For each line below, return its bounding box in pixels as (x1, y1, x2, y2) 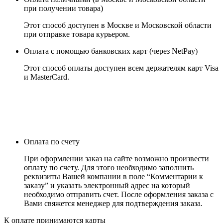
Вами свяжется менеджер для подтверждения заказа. (24, 199, 203, 208)
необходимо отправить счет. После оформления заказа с (24, 190, 214, 199)
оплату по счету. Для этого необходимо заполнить (24, 163, 194, 172)
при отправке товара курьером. (24, 30, 130, 39)
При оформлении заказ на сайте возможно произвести (24, 154, 209, 163)
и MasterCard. (24, 73, 69, 82)
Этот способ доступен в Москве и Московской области (24, 21, 212, 30)
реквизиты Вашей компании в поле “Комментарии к (24, 172, 203, 181)
